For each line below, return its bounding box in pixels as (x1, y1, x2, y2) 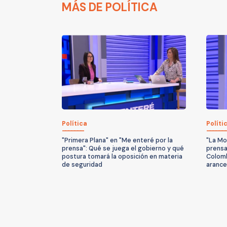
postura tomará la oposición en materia (62, 153, 182, 161)
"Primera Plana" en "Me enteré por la (62, 136, 173, 145)
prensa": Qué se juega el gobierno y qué (62, 144, 184, 153)
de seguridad (62, 161, 102, 169)
